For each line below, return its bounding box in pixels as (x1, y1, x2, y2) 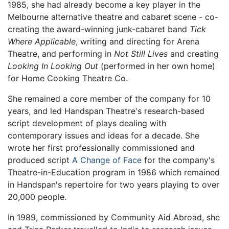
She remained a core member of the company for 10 (8, 93, 211, 104)
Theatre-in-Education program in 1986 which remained (8, 167, 220, 177)
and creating (168, 48, 219, 59)
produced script (8, 154, 72, 165)
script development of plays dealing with (8, 118, 166, 128)
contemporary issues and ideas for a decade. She (8, 130, 199, 141)
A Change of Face (72, 154, 142, 165)
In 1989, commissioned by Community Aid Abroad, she (8, 212, 220, 222)
